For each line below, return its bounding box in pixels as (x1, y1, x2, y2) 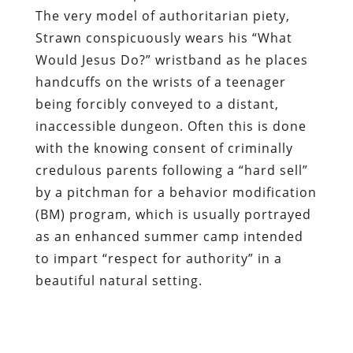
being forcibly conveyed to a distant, (35, 95, 279, 113)
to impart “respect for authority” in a (35, 249, 282, 267)
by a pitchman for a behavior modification (35, 183, 317, 201)
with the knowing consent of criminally (35, 139, 293, 157)
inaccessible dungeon (35, 117, 180, 135)
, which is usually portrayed (127, 205, 311, 223)
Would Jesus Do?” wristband (35, 50, 226, 69)
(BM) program (35, 205, 128, 223)
